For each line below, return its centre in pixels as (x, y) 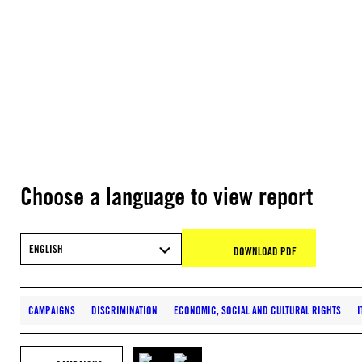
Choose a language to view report (166, 196)
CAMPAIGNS (52, 310)
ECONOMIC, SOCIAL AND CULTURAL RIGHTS (257, 310)
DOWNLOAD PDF (265, 251)
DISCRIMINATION (124, 310)
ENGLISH (46, 248)
